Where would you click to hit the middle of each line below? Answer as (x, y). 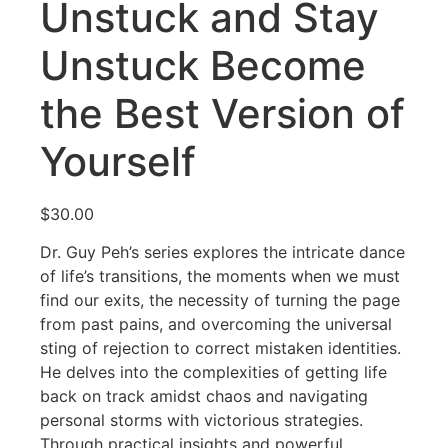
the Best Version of (222, 113)
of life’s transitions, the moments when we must (220, 276)
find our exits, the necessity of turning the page (220, 300)
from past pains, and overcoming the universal (216, 324)
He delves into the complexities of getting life (213, 372)
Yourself (118, 161)
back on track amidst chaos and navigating (204, 396)
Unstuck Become (203, 65)
